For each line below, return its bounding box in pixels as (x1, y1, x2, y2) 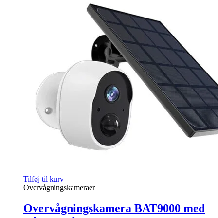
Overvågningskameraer (23, 183, 95, 192)
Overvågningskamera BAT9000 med (23, 201, 205, 215)
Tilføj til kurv (23, 174, 64, 183)
